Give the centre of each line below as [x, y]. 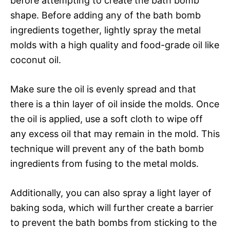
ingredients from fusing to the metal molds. [104, 163]
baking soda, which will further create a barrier [112, 207]
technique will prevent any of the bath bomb [107, 148]
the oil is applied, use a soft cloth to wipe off [107, 119]
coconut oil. [36, 60]
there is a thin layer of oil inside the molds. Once [115, 104]
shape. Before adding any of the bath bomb [106, 15]
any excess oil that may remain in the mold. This [115, 133]
